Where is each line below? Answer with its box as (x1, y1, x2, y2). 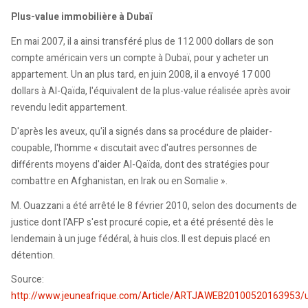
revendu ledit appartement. (11, 100, 127, 115)
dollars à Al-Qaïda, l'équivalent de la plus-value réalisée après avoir (11, 83, 291, 98)
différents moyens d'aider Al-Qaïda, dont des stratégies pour (11, 157, 269, 173)
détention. (11, 247, 55, 263)
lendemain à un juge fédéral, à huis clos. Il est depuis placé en (11, 231, 270, 246)
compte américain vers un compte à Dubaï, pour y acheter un (11, 50, 269, 65)
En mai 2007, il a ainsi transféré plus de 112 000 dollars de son (11, 34, 274, 49)
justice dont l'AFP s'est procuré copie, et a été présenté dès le (11, 214, 274, 230)
